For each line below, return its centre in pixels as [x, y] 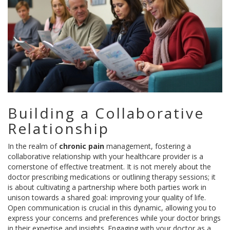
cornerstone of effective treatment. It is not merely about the [109, 167]
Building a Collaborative [106, 113]
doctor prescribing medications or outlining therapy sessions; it [112, 177]
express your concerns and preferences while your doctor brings [114, 218]
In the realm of [33, 146]
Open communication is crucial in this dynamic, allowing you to [112, 208]
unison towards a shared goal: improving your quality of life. [107, 198]
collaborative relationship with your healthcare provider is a [106, 157]
